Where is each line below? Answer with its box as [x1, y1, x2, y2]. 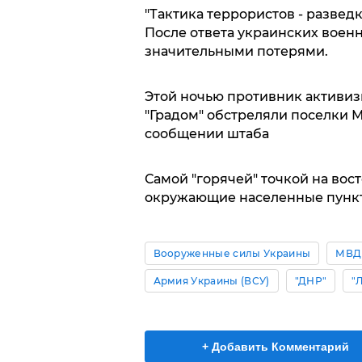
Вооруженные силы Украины [153, 247, 311, 260]
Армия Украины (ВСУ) [153, 275, 270, 288]
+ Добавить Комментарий [202, 340, 349, 354]
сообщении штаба [144, 126, 269, 142]
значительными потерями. [144, 44, 328, 60]
